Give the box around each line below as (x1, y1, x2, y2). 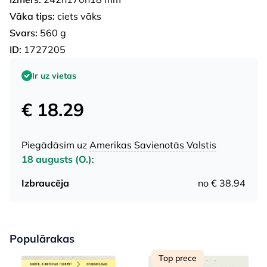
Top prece (159, 252, 197, 263)
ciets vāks (55, 10, 101, 22)
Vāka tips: (10, 10, 55, 22)
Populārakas (10, 231, 74, 246)
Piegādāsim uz (21, 138, 89, 151)
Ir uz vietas (32, 70, 76, 81)
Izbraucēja (21, 176, 69, 189)
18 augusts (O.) (21, 153, 92, 165)
